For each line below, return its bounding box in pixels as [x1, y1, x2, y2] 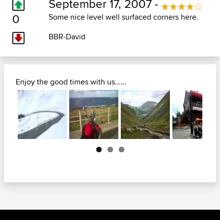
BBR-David [48, 31, 85, 43]
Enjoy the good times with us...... [16, 76, 127, 88]
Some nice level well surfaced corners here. [48, 11, 198, 23]
